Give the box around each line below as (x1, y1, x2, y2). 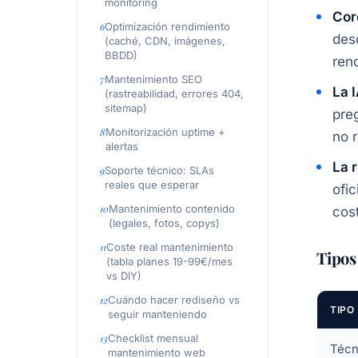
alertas (105, 140, 138, 153)
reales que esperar (105, 178, 199, 191)
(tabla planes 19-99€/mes (106, 255, 233, 268)
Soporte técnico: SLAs (105, 164, 214, 177)
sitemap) (105, 101, 147, 114)
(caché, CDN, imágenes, (105, 34, 225, 47)
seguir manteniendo (108, 308, 207, 320)
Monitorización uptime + (105, 125, 225, 138)
